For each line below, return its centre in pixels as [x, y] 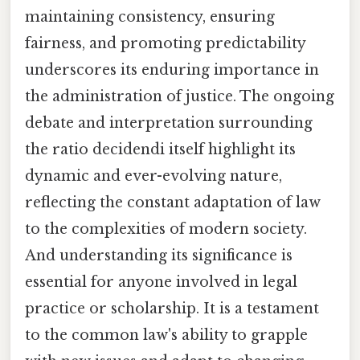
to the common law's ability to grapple [166, 335]
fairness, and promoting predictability [165, 44]
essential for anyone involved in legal [161, 282]
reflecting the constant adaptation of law [173, 203]
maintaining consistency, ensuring [150, 17]
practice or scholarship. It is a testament [172, 309]
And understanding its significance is [159, 256]
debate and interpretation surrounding [169, 123]
